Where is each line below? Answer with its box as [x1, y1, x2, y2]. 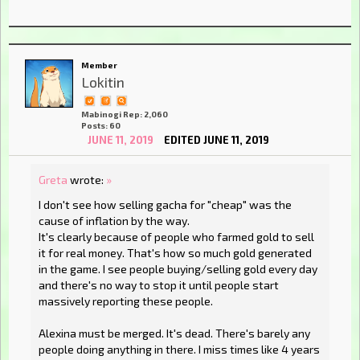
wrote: [67, 172, 106, 186]
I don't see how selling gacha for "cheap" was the [39, 198, 292, 212]
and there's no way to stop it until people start [39, 278, 279, 292]
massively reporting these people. [39, 294, 213, 309]
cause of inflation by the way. [39, 214, 190, 228]
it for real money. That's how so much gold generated [39, 246, 312, 260]
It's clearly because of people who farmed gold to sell [39, 230, 314, 244]
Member [81, 60, 117, 71]
